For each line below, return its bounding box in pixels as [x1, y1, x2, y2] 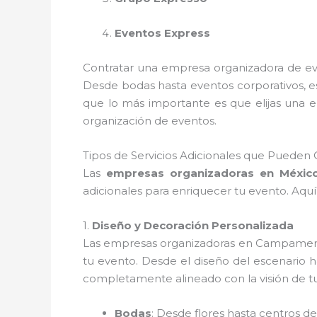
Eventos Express [115, 25, 210, 40]
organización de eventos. [83, 113, 217, 127]
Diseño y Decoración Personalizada [92, 218, 294, 232]
